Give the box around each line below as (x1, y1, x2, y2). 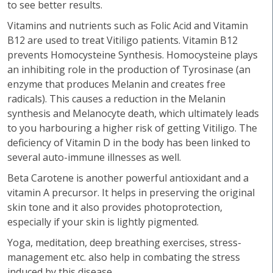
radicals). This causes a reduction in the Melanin (7, 92, 225, 105)
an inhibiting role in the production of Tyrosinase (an (7, 63, 250, 76)
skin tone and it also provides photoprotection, (7, 200, 222, 214)
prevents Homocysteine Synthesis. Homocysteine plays (7, 48, 258, 62)
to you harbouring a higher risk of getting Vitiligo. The (7, 121, 257, 135)
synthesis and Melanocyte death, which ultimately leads (7, 107, 259, 120)
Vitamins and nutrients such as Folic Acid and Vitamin (7, 19, 248, 32)
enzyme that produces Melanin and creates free (7, 77, 225, 91)
